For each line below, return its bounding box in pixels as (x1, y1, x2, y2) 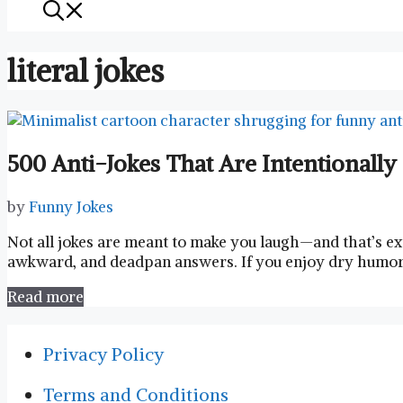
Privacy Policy (43, 342, 164, 365)
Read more (7, 286, 84, 307)
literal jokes (7, 51, 164, 90)
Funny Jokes (29, 196, 113, 217)
